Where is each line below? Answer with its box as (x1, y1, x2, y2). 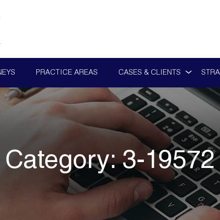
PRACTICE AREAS (35, 69, 98, 77)
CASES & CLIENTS (118, 69, 181, 77)
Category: (5, 149, 122, 175)
